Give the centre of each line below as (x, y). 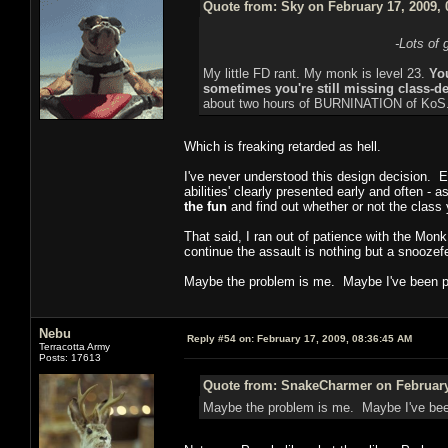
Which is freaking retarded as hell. (284, 146)
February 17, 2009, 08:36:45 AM (333, 338)
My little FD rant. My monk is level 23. (315, 73)
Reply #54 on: (220, 338)
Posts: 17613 (70, 357)
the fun (205, 206)
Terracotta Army (74, 346)
